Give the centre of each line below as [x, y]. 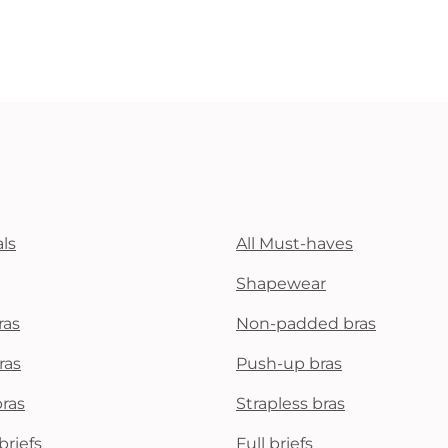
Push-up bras [289, 363]
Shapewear [281, 283]
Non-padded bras [306, 323]
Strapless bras [290, 403]
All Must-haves [294, 243]
